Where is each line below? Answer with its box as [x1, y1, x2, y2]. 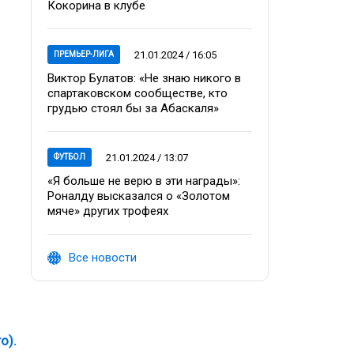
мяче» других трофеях [47, 204, 168, 218]
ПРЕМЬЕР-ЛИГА [54, 50, 114, 58]
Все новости [69, 250, 137, 265]
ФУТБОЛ [54, 153, 85, 161]
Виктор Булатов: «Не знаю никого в [47, 71, 241, 85]
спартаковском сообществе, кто [47, 86, 228, 100]
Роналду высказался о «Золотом [47, 189, 230, 203]
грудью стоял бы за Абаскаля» [47, 101, 219, 115]
